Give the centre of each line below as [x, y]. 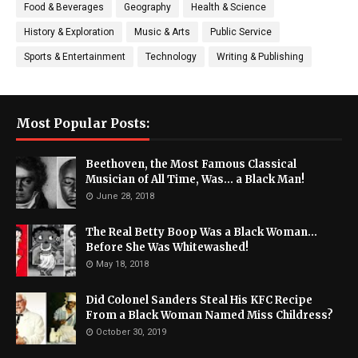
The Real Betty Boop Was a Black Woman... [201, 232]
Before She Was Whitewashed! [167, 247]
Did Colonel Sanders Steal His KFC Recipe [199, 300]
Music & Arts [162, 32]
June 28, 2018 [125, 196]
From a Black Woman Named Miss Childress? [209, 315]
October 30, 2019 [131, 332]
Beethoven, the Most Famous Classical [191, 164]
